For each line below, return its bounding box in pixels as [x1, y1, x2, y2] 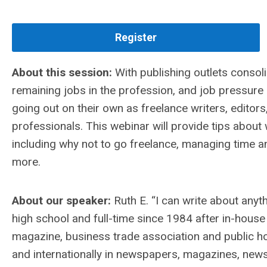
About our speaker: [12, 194, 111, 208]
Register [115, 31, 157, 44]
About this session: [12, 66, 112, 80]
